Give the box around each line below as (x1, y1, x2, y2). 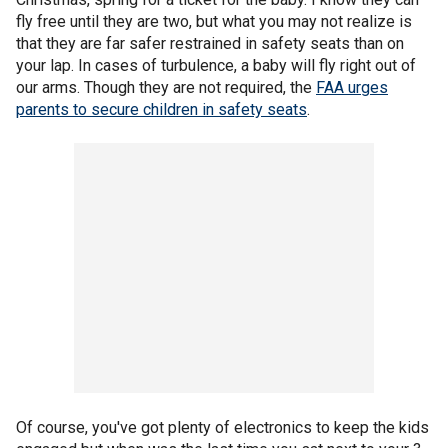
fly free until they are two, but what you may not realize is (16, 11, 412, 31)
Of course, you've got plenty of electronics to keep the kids (16, 417, 429, 437)
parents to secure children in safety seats (16, 99, 307, 119)
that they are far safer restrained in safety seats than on (16, 33, 404, 53)
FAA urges (316, 77, 388, 97)
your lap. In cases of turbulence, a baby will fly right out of (16, 55, 416, 75)
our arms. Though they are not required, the (16, 77, 316, 97)
